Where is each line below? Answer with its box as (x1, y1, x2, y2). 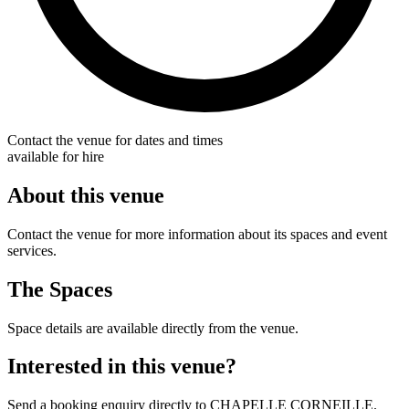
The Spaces (7, 277, 112, 301)
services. (7, 242, 57, 258)
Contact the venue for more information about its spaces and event (7, 225, 387, 242)
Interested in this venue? (7, 354, 236, 379)
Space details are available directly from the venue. (7, 320, 299, 336)
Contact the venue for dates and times (7, 131, 223, 148)
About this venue (7, 183, 164, 207)
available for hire (7, 148, 104, 164)
